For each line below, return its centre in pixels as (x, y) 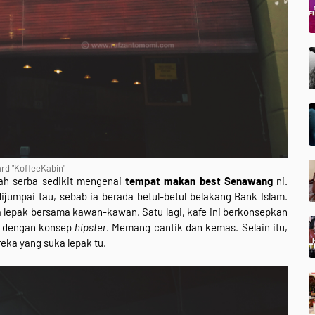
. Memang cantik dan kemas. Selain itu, (197, 227)
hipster (91, 227)
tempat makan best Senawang (197, 180)
